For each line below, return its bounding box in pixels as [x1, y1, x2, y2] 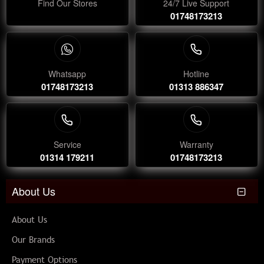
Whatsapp [48, 68, 87, 80]
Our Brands [12, 235, 55, 246]
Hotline [183, 68, 210, 80]
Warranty [179, 138, 213, 151]
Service [53, 138, 81, 151]
